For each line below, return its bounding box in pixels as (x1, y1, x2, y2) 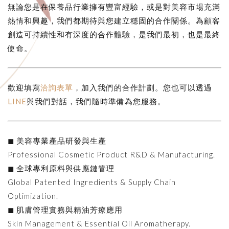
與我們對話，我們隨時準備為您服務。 (27, 96, 166, 106)
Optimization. (8, 191, 58, 200)
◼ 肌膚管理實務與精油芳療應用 (8, 204, 123, 214)
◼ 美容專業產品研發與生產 (8, 135, 106, 145)
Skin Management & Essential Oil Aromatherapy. (8, 218, 191, 228)
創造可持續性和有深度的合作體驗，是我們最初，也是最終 (8, 29, 220, 39)
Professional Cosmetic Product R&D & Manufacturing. (8, 149, 215, 159)
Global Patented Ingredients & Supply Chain (8, 177, 176, 187)
